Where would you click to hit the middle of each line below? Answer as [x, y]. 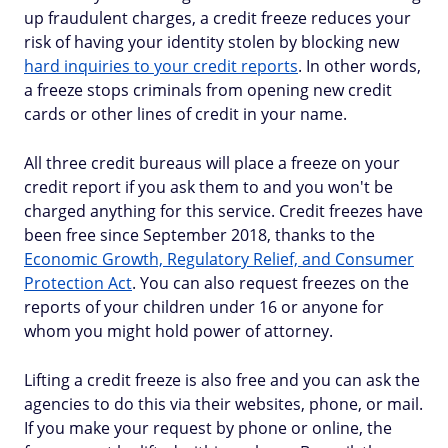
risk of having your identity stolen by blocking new [211, 42]
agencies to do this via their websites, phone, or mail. [223, 404]
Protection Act [78, 283]
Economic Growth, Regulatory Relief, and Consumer [219, 259]
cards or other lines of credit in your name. [185, 114]
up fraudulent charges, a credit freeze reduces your [217, 18]
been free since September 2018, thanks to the [199, 235]
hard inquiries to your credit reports [161, 66]
